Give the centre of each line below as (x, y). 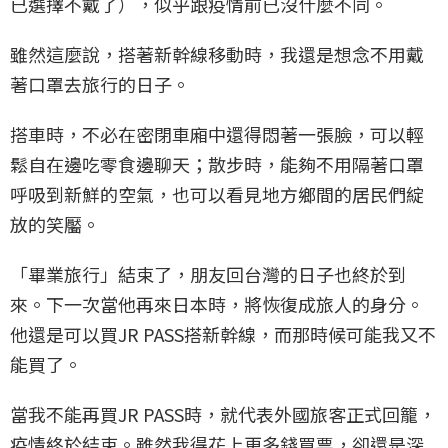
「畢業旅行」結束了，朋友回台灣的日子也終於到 (208, 274)
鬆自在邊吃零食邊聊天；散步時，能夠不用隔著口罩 (217, 164)
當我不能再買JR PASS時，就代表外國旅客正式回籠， (223, 414)
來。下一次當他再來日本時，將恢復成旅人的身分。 (217, 304)
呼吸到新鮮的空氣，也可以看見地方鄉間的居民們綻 (217, 194)
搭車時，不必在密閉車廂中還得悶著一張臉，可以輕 (217, 134)
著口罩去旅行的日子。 (100, 84)
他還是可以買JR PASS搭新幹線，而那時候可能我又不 (223, 334)
